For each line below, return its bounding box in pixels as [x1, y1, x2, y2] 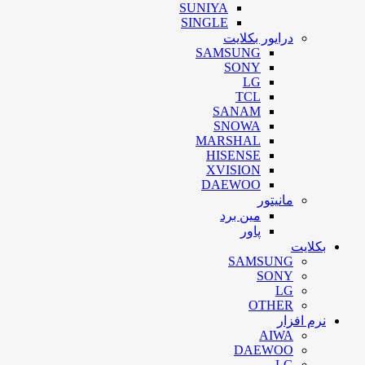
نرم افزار [277, 314, 326, 328]
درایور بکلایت [223, 31, 293, 45]
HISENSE [206, 148, 261, 162]
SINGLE [181, 15, 228, 29]
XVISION [206, 163, 261, 177]
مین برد [220, 209, 261, 222]
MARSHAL [196, 134, 261, 147]
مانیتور [257, 193, 293, 207]
